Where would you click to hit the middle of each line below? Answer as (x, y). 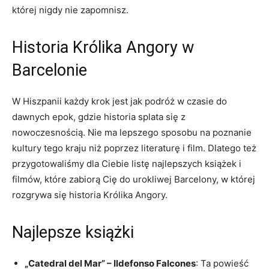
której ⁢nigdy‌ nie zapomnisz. (70, 10)
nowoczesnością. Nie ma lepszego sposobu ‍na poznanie (132, 132)
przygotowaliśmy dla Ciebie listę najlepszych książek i (127, 164)
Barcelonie (50, 70)
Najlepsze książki (73, 232)
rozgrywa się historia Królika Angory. (90, 195)
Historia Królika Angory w (103, 47)
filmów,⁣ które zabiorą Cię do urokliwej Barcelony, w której (134, 179)
